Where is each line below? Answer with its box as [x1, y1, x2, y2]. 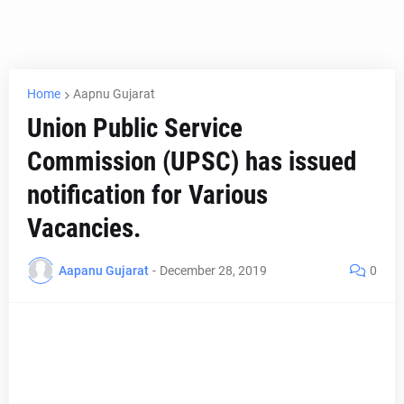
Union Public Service [27, 113, 243, 143]
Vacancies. [27, 213, 141, 243]
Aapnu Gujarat [73, 87, 155, 101]
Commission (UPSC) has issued [27, 146, 356, 177]
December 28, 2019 [160, 262, 267, 278]
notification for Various [27, 179, 268, 210]
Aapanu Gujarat [59, 262, 149, 278]
